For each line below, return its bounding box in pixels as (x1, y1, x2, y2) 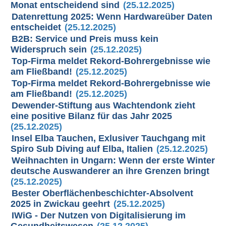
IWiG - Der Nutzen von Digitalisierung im (12, 210, 186, 220)
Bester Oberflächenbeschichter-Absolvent (12, 188, 194, 198)
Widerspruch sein (11, 44, 87, 54)
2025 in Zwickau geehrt (11, 199, 110, 209)
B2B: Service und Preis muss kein (12, 34, 159, 44)
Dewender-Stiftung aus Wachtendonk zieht (12, 100, 196, 110)
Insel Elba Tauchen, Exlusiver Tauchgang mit (12, 133, 206, 143)
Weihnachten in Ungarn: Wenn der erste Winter (12, 155, 215, 165)
